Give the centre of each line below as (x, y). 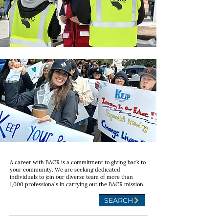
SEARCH (119, 200)
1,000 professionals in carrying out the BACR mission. (77, 184)
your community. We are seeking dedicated (65, 170)
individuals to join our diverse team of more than (71, 177)
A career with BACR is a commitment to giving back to (78, 162)
